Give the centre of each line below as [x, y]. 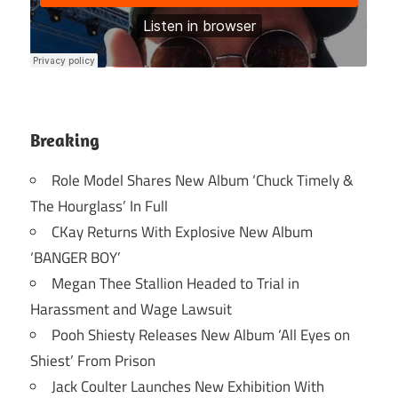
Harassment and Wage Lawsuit [131, 310]
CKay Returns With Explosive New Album [182, 232]
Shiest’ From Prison [93, 361]
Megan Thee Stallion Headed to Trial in [175, 284]
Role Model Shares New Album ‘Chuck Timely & [203, 181]
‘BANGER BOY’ [76, 258]
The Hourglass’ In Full [99, 207]
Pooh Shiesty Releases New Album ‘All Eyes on [201, 335]
